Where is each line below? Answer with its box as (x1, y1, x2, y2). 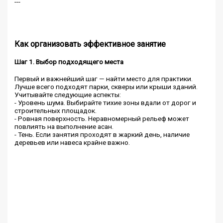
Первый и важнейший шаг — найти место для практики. (14, 75, 193, 83)
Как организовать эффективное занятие (14, 39, 166, 49)
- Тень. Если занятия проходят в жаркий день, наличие (14, 130, 190, 139)
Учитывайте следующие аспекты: (14, 91, 121, 99)
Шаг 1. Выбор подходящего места (14, 58, 124, 66)
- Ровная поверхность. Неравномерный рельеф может (14, 114, 190, 123)
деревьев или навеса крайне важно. (14, 138, 130, 147)
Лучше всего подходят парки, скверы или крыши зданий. (14, 83, 198, 91)
